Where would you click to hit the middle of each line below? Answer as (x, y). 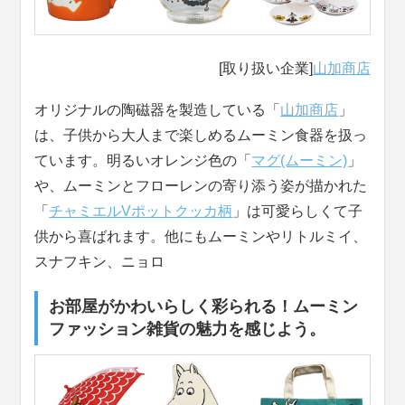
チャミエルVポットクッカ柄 (141, 212)
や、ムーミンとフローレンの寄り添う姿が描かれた (201, 186)
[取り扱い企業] (265, 69)
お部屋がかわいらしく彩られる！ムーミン (204, 307)
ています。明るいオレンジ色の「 (143, 161)
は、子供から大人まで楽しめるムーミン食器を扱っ (201, 136)
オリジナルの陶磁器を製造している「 (158, 110)
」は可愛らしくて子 (298, 212)
